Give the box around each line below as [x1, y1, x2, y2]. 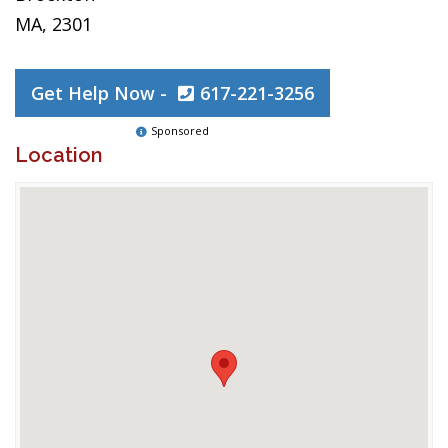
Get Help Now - [31, 81, 172, 105]
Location [15, 143, 103, 167]
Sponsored [151, 123, 209, 138]
